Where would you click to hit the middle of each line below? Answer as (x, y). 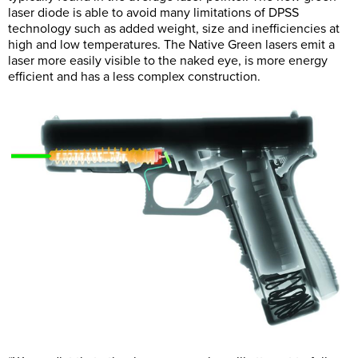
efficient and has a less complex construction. (134, 77)
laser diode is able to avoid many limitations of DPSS (153, 13)
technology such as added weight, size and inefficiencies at (174, 29)
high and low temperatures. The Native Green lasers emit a (171, 45)
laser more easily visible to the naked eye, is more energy (168, 61)
